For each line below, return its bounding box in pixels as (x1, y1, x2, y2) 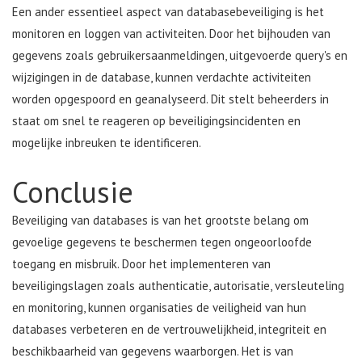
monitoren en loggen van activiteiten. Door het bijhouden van (12, 26, 330, 42)
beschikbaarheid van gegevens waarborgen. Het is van (12, 343, 293, 360)
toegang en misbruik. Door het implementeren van (12, 256, 271, 272)
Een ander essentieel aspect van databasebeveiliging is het (12, 4, 324, 20)
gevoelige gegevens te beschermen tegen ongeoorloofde (12, 234, 312, 250)
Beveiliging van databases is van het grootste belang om (12, 213, 309, 229)
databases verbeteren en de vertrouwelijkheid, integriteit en (12, 322, 326, 338)
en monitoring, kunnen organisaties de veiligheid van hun (12, 300, 306, 316)
